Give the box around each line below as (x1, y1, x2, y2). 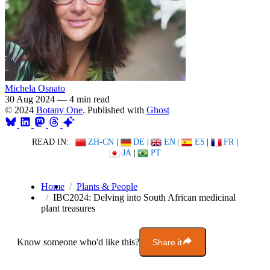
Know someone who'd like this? (17, 236, 139, 247)
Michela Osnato (5, 83, 65, 93)
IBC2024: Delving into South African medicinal (53, 192, 236, 203)
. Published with (83, 104, 146, 115)
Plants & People (77, 181, 137, 192)
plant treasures (41, 203, 95, 214)
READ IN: (31, 137, 69, 147)
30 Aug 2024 (5, 93, 55, 104)
